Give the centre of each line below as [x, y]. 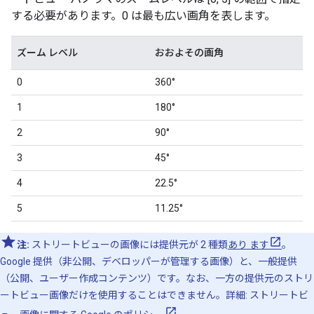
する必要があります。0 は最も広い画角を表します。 [143, 16]
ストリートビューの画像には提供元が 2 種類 [129, 245]
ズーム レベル [47, 53]
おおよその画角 [189, 53]
